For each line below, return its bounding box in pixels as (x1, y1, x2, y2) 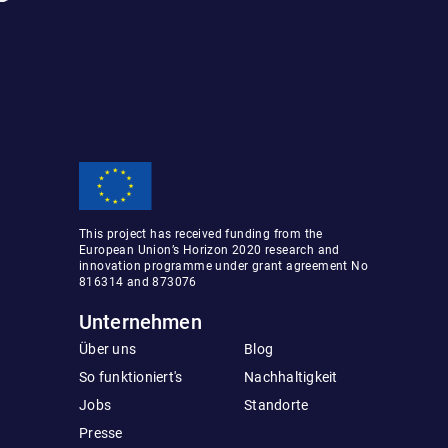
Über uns (79, 341, 136, 358)
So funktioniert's (79, 369, 183, 386)
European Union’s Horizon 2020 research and (79, 243, 340, 258)
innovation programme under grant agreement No (79, 259, 368, 274)
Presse (79, 425, 123, 442)
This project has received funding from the (79, 227, 323, 242)
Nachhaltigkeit (244, 369, 338, 386)
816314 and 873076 (79, 275, 197, 290)
